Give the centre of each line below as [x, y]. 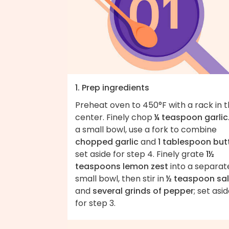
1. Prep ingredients [112, 87]
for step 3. [95, 203]
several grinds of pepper [143, 191]
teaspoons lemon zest [122, 166]
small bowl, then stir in [121, 178]
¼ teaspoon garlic [191, 117]
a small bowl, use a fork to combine [146, 129]
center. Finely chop [115, 117]
